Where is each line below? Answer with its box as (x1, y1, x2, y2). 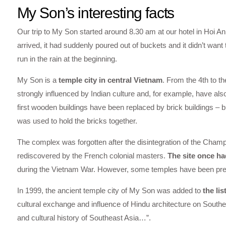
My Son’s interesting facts (17, 4, 175, 21)
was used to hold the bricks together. (17, 116, 137, 125)
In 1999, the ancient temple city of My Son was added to (17, 186, 203, 195)
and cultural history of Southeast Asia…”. (17, 213, 151, 222)
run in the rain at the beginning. (17, 54, 117, 63)
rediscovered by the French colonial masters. (17, 151, 167, 160)
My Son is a (17, 75, 59, 84)
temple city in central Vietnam (58, 75, 162, 84)
